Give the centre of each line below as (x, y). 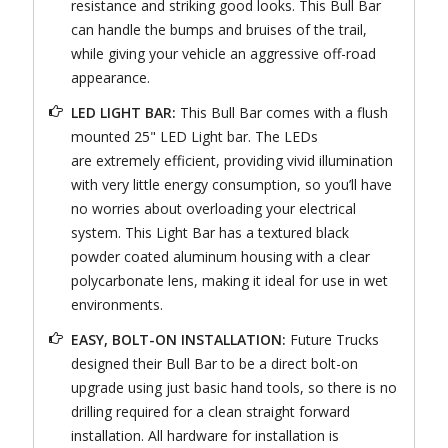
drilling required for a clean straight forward (210, 412)
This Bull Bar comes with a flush (281, 113)
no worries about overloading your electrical (213, 209)
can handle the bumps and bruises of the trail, (218, 30)
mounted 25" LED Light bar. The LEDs (194, 137)
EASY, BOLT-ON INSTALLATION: (180, 340)
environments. (116, 305)
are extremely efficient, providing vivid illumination (231, 161)
